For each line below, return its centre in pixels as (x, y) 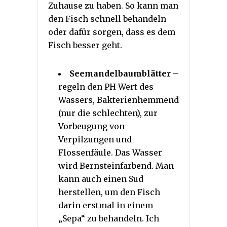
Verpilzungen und (95, 139)
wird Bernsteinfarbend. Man (116, 165)
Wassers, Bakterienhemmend (119, 100)
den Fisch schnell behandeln (107, 18)
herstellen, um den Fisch (109, 192)
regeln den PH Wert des (106, 86)
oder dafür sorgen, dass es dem (112, 32)
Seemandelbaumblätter (120, 73)
